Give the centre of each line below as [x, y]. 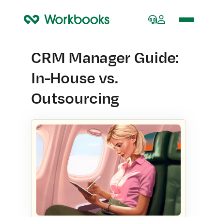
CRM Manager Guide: [105, 58]
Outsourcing [75, 99]
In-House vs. [74, 78]
